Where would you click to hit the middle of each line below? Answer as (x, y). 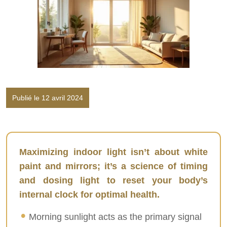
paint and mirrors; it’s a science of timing (113, 166)
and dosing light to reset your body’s (113, 180)
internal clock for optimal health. (89, 195)
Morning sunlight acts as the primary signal (116, 217)
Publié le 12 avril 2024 (48, 98)
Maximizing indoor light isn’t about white (113, 152)
